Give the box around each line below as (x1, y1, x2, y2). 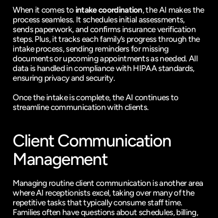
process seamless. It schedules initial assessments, (13, 15, 185, 24)
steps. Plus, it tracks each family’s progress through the (13, 34, 200, 44)
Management (13, 149, 108, 169)
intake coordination (75, 5, 143, 15)
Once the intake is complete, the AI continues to (13, 92, 179, 102)
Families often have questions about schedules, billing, (13, 207, 198, 217)
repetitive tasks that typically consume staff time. (13, 198, 182, 207)
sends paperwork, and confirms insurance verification (13, 24, 196, 34)
